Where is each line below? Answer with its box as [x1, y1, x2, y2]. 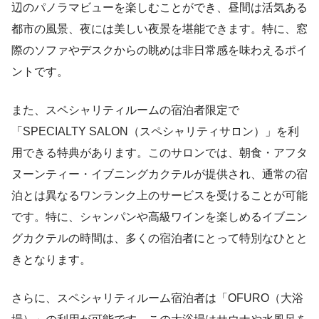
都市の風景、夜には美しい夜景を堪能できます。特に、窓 [11, 22, 308, 35]
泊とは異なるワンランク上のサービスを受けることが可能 [11, 189, 308, 202]
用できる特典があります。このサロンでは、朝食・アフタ [11, 146, 308, 159]
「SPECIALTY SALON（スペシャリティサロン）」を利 [11, 125, 299, 137]
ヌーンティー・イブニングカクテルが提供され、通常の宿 [11, 167, 308, 180]
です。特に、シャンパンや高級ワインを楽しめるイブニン [11, 210, 308, 223]
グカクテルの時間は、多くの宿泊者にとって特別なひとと [11, 231, 308, 244]
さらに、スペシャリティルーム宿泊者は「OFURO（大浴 [11, 291, 303, 304]
